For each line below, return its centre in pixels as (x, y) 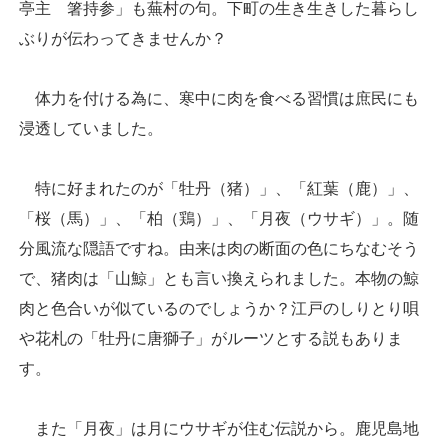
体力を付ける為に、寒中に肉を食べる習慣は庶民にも (219, 98)
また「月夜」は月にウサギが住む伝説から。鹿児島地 (219, 428)
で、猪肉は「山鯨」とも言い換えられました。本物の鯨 (219, 278)
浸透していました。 (91, 128)
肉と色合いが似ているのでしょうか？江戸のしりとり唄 (219, 308)
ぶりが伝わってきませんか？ (123, 38)
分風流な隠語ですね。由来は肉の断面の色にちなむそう (219, 248)
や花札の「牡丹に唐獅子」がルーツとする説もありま (211, 338)
